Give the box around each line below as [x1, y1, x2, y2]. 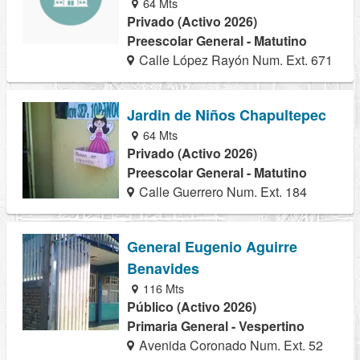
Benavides [127, 257, 199, 279]
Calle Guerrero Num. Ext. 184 [136, 182, 308, 201]
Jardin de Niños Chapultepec [127, 104, 326, 125]
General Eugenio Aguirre [127, 235, 297, 257]
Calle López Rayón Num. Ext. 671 [136, 50, 333, 69]
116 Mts [140, 279, 185, 297]
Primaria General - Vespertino [127, 316, 305, 335]
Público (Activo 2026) [127, 297, 256, 316]
